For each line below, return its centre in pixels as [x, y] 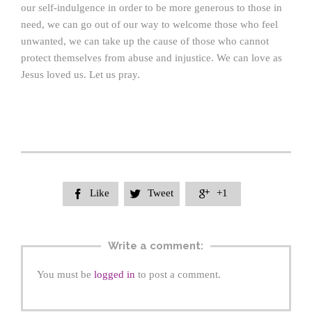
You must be [65, 274]
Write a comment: [156, 246]
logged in [115, 274]
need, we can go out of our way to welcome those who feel [149, 24]
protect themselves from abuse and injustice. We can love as [151, 58]
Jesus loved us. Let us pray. [80, 75]
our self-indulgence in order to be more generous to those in [151, 8]
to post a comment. [178, 274]
